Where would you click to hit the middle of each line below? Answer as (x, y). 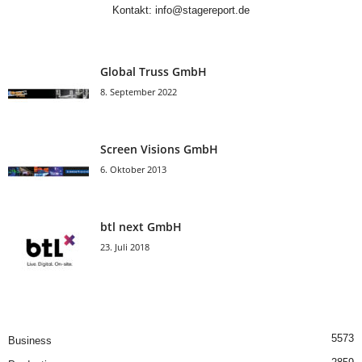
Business (30, 341)
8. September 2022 (139, 92)
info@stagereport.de (202, 10)
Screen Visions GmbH (159, 149)
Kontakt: (134, 10)
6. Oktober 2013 (133, 169)
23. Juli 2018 (125, 247)
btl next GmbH (141, 227)
